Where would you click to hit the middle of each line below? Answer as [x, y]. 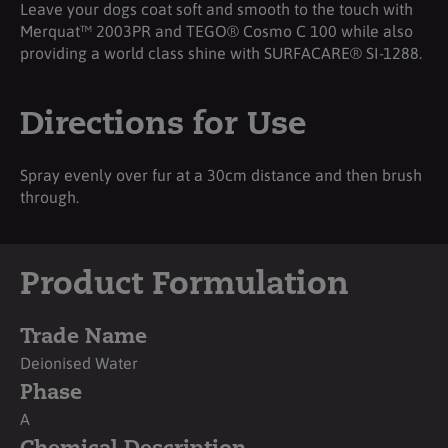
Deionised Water [79, 362]
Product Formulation [184, 285]
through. [49, 196]
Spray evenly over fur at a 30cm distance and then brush [221, 174]
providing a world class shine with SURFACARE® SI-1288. [221, 52]
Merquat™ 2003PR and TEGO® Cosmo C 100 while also [216, 30]
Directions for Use [163, 125]
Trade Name [83, 337]
